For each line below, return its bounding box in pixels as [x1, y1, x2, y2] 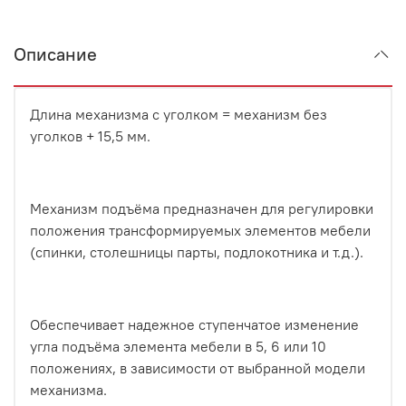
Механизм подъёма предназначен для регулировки [30, 198, 373, 217]
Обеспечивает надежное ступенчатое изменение [30, 314, 359, 333]
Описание [14, 42, 97, 65]
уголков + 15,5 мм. [30, 126, 150, 145]
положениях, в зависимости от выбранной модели [30, 358, 365, 377]
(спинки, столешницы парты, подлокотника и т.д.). [30, 242, 363, 261]
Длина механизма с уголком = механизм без [30, 104, 327, 123]
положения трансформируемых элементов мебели [30, 220, 371, 239]
